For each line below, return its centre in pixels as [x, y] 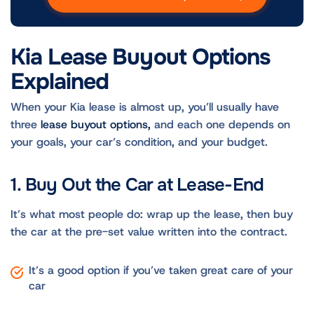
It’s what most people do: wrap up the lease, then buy [152, 214]
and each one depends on [220, 125]
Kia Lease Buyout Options [140, 57]
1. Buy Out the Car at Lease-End [139, 185]
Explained [63, 82]
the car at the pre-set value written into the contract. [151, 232]
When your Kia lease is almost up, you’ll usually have [145, 107]
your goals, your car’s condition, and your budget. [141, 142]
